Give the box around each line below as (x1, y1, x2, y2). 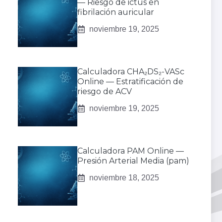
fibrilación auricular (77, 7, 154, 17)
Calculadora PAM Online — (77, 146, 184, 156)
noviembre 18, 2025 (89, 173, 159, 182)
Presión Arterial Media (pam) (77, 156, 189, 166)
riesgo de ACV (77, 87, 132, 97)
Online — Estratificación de (77, 77, 183, 87)
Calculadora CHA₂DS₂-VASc (77, 67, 184, 77)
